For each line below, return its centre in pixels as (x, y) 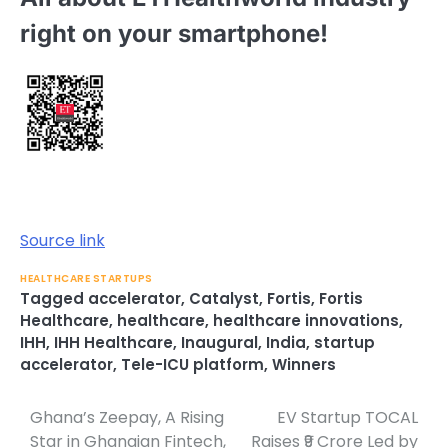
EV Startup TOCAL (347, 418)
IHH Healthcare (113, 343)
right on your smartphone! (174, 34)
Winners (304, 365)
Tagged (54, 299)
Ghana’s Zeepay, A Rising (127, 418)
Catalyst (224, 299)
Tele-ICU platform (192, 365)
